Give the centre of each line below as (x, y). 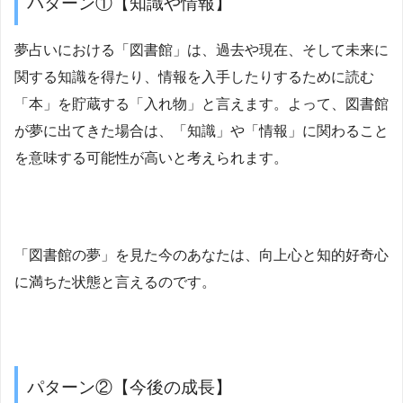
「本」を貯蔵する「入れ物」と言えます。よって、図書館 (201, 103)
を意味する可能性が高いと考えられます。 (151, 157)
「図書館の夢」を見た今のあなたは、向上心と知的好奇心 (201, 255)
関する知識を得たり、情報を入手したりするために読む (194, 76)
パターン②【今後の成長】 (130, 387)
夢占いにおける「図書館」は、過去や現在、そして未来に (201, 49)
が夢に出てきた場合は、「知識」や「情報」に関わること (201, 130)
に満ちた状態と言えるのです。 (115, 282)
